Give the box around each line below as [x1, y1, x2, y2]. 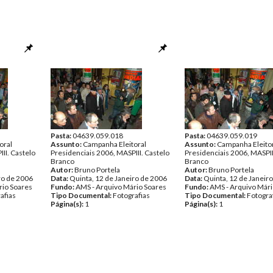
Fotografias [113, 191, 150, 200]
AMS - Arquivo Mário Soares [76, 182, 166, 191]
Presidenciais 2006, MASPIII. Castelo [51, 148, 169, 157]
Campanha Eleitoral [83, 140, 146, 149]
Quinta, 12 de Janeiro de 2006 [69, 174, 167, 183]
